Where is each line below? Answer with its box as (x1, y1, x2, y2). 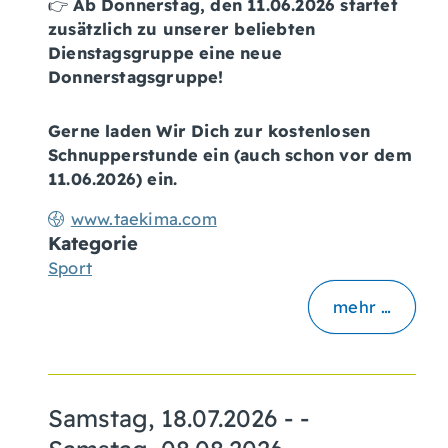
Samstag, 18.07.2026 (48, 402, 277, 433)
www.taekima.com (70, 208, 217, 229)
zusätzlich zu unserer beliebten (48, 18, 316, 39)
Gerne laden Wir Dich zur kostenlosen (48, 120, 371, 141)
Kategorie (48, 231, 138, 255)
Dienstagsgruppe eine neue (48, 42, 282, 63)
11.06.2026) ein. (48, 168, 193, 189)
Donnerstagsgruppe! (48, 66, 224, 87)
